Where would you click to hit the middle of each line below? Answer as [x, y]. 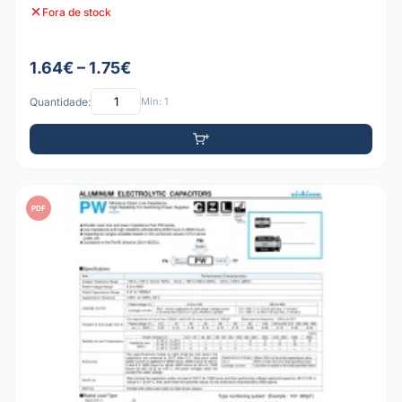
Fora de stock [77, 12]
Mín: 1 [154, 101]
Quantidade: [60, 101]
